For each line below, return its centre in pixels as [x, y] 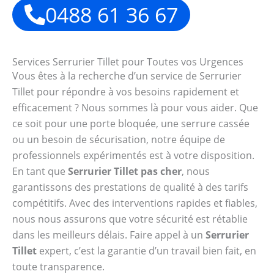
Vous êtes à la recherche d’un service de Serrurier [127, 76]
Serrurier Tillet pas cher [125, 171]
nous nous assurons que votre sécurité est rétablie [130, 219]
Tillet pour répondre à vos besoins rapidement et [126, 91]
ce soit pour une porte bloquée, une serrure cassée [131, 123]
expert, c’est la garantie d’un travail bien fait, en [146, 250]
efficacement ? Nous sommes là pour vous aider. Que [135, 107]
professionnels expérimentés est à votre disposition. [133, 155]
